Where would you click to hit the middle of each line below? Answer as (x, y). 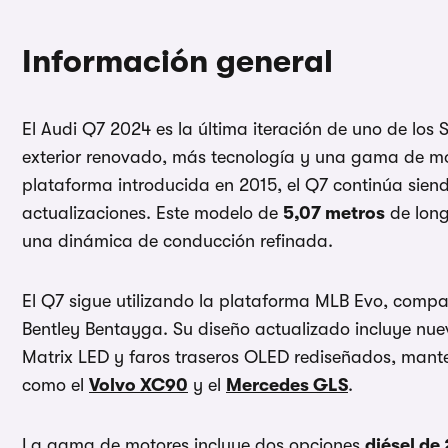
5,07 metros (334, 213)
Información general (177, 62)
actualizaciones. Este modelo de (152, 213)
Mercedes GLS (287, 385)
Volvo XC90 (138, 385)
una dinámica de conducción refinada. (177, 241)
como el (55, 385)
